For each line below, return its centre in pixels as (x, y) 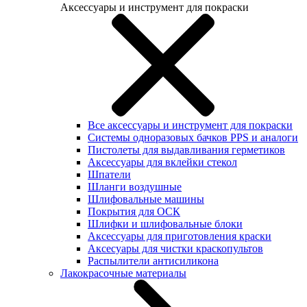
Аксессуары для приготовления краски (180, 236)
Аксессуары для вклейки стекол (162, 162)
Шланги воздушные (135, 187)
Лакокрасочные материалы (123, 273)
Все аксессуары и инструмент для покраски (190, 125)
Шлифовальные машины (146, 199)
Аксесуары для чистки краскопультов (175, 248)
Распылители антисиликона (153, 261)
